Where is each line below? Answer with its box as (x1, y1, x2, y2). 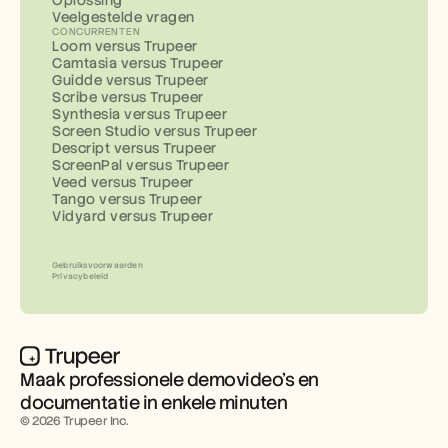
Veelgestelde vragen (52, 8, 195, 26)
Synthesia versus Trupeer (52, 105, 227, 123)
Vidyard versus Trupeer (52, 207, 213, 225)
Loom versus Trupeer (52, 37, 198, 55)
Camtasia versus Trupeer (52, 54, 224, 72)
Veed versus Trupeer (52, 173, 194, 191)
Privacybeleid (52, 271, 109, 281)
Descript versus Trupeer (52, 139, 217, 157)
